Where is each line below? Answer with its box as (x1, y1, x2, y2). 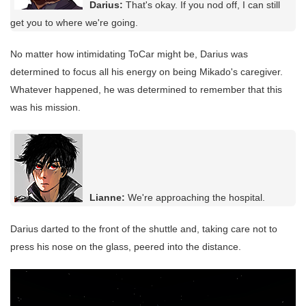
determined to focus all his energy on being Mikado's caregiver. (10, 66, 283, 78)
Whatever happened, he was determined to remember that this (10, 84, 282, 96)
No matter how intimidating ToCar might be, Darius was (10, 48, 248, 60)
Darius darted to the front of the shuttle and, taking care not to (10, 223, 277, 235)
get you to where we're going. (10, 17, 138, 29)
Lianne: (89, 192, 125, 204)
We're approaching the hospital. (125, 192, 265, 204)
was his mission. (10, 102, 81, 113)
